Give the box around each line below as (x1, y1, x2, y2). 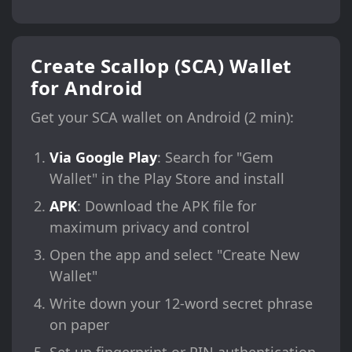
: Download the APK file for (77, 196, 256, 216)
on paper (49, 315, 109, 335)
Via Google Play (49, 148, 157, 167)
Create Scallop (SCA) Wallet (31, 53, 291, 79)
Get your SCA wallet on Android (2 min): (31, 108, 294, 127)
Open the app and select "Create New (49, 245, 299, 265)
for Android (31, 75, 143, 101)
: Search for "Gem (157, 148, 273, 167)
